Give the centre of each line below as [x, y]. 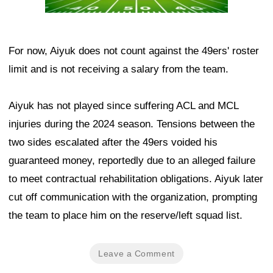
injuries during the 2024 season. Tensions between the [132, 124]
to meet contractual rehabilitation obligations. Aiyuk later [136, 179]
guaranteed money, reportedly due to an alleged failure [132, 160]
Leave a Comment [136, 253]
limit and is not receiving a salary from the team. [119, 69]
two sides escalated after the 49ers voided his [113, 142]
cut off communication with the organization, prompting [133, 197]
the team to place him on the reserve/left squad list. [126, 215]
